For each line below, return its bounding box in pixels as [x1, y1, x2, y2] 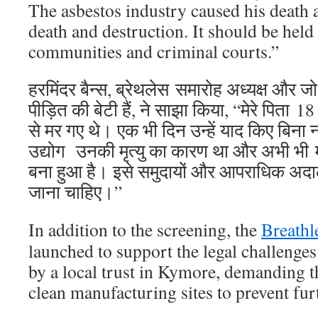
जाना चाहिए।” [28, 180, 122, 204]
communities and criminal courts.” [28, 39, 279, 63]
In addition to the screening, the [28, 217, 261, 241]
